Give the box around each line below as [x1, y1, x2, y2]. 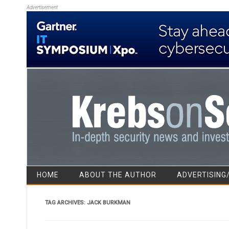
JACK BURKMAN [86, 199, 130, 206]
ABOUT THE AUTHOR [79, 170, 156, 179]
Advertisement [27, 5, 58, 10]
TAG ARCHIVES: [44, 199, 87, 206]
